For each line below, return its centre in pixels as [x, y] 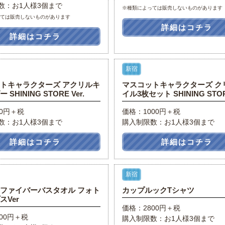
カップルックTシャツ [158, 190]
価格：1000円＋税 [151, 111]
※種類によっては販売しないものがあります [172, 8]
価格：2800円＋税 [151, 208]
